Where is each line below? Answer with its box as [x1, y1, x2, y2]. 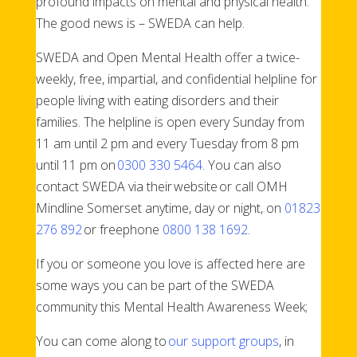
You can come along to [35, 331, 168, 350]
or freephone [81, 220, 163, 238]
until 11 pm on [35, 155, 117, 174]
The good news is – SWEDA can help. [35, 14, 246, 32]
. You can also [202, 155, 281, 174]
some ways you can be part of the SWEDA [35, 276, 274, 294]
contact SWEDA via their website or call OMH [35, 177, 288, 195]
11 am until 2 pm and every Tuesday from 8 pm [35, 134, 299, 152]
